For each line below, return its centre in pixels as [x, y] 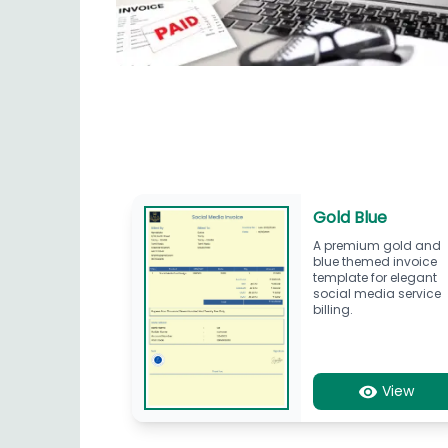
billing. [333, 309]
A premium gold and [377, 245]
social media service [377, 293]
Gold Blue [350, 217]
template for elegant [375, 277]
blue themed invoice [375, 261]
